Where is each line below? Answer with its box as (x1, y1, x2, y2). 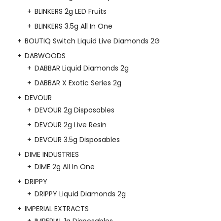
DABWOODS (25, 51, 66, 61)
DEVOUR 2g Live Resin (35, 120, 107, 130)
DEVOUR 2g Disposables (35, 105, 114, 115)
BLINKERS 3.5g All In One (35, 21, 112, 32)
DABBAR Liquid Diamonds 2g (35, 63, 129, 74)
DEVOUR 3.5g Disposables (35, 135, 120, 145)
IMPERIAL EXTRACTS (25, 204, 89, 214)
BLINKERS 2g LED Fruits (35, 6, 107, 17)
